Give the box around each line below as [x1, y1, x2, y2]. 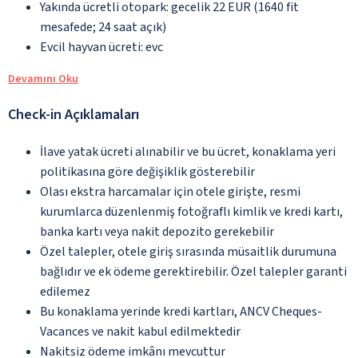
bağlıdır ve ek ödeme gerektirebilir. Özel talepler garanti [40, 262, 347, 280]
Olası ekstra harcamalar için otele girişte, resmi [40, 182, 300, 201]
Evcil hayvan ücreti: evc [40, 38, 163, 56]
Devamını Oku [8, 70, 78, 87]
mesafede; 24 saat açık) [40, 18, 166, 36]
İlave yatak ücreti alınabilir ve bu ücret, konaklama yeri [40, 142, 336, 161]
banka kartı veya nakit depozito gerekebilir [40, 222, 274, 241]
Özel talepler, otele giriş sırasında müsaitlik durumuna [40, 242, 336, 261]
